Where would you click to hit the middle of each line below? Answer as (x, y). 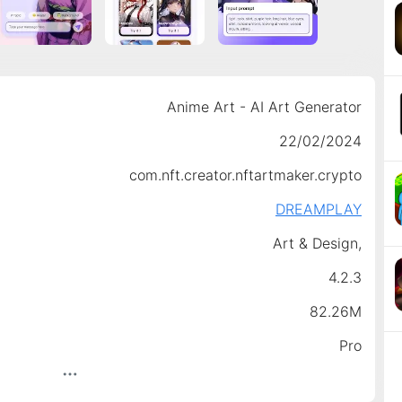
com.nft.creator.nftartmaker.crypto (245, 175)
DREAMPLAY (318, 209)
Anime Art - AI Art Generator (264, 106)
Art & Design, (317, 243)
